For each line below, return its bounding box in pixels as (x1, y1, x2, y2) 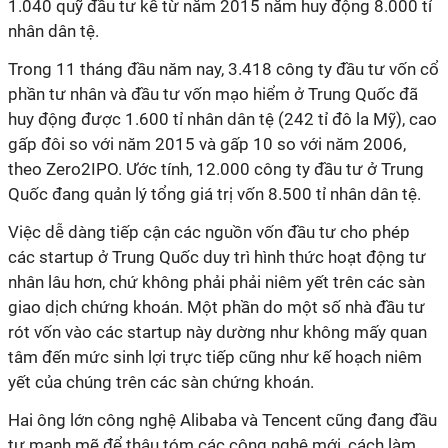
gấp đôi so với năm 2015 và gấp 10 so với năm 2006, (8, 134, 406, 154)
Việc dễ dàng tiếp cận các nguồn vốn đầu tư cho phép (8, 222, 410, 242)
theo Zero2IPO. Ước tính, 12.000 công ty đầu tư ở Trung (8, 159, 424, 179)
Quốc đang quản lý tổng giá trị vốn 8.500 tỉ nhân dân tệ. (8, 184, 421, 204)
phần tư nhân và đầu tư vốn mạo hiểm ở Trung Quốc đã (8, 84, 418, 104)
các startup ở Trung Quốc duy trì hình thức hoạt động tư (8, 247, 426, 267)
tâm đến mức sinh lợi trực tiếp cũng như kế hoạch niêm (8, 347, 422, 367)
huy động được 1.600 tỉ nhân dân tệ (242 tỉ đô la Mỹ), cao (8, 109, 437, 129)
